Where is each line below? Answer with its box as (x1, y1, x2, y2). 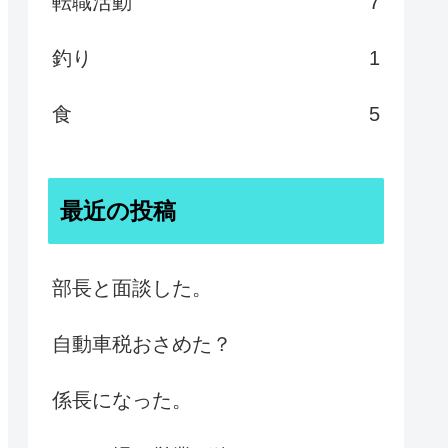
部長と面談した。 (52, 276, 212, 299)
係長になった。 (52, 388, 192, 411)
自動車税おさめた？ (52, 332, 232, 355)
